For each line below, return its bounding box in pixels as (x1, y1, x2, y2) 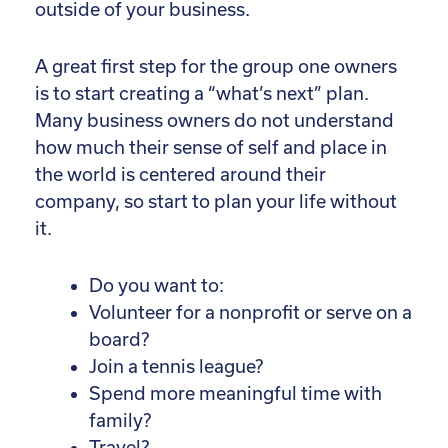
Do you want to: (89, 274, 224, 296)
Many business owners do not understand (35, 109, 394, 131)
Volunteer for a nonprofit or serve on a (89, 301, 412, 323)
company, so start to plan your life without (35, 190, 397, 212)
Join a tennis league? (89, 355, 263, 377)
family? (89, 409, 151, 431)
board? (89, 328, 149, 350)
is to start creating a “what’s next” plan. (35, 82, 369, 104)
